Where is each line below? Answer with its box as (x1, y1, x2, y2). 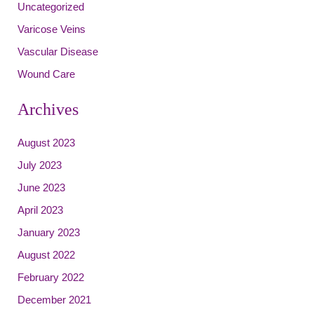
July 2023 (18, 160, 62, 172)
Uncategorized (18, 1, 85, 13)
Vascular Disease (18, 46, 99, 58)
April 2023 (18, 205, 64, 217)
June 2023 (18, 182, 66, 194)
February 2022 (18, 271, 85, 283)
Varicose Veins (18, 24, 86, 36)
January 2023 (18, 227, 81, 239)
